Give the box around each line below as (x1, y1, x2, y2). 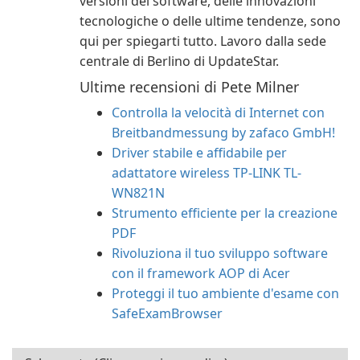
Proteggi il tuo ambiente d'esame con (112, 284, 339, 302)
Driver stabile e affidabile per (112, 144, 287, 162)
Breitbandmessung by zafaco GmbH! (112, 124, 335, 141)
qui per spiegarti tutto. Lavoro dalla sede (80, 32, 326, 50)
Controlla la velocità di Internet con (112, 104, 325, 121)
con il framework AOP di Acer (112, 264, 290, 282)
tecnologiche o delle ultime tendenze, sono (80, 12, 341, 30)
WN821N (112, 184, 165, 202)
